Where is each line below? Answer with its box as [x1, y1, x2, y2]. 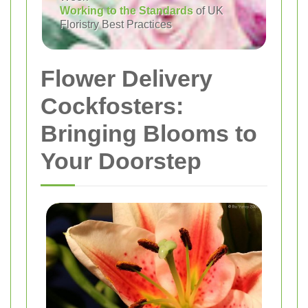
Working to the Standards [60, 5, 193, 16]
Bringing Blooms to [41, 120, 257, 146]
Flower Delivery [41, 65, 212, 91]
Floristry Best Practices [60, 19, 172, 30]
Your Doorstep [41, 148, 201, 174]
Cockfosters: [41, 93, 184, 119]
